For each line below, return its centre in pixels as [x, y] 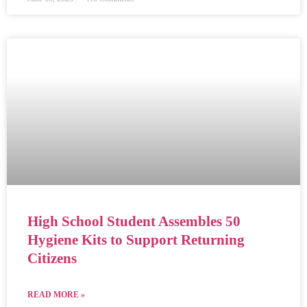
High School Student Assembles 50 [134, 221]
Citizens [52, 258]
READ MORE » [56, 294]
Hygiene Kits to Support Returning [136, 240]
